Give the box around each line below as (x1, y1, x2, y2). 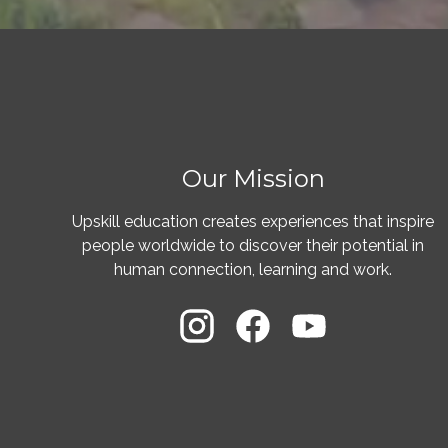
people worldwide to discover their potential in (82, 236, 425, 255)
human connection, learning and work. (114, 260, 393, 279)
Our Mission (181, 164, 325, 193)
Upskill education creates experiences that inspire (72, 212, 435, 231)
